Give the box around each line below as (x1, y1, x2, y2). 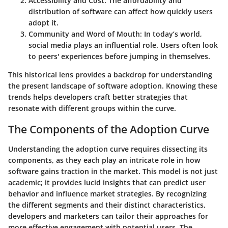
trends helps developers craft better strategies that (8, 92, 188, 102)
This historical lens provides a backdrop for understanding (8, 70, 212, 80)
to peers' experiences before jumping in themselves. (28, 51, 210, 62)
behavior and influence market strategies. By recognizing (8, 188, 207, 198)
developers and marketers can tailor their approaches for (8, 211, 208, 221)
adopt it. (28, 18, 59, 28)
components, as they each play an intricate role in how (8, 155, 200, 165)
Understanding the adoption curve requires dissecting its (8, 144, 208, 154)
